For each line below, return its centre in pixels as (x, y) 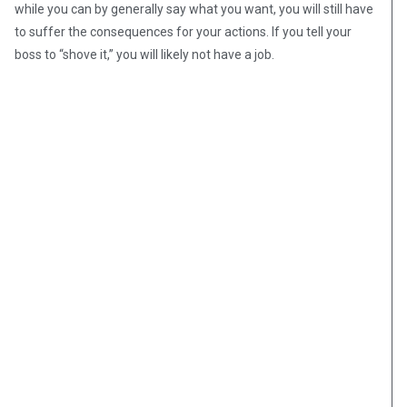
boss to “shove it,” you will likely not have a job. (144, 55)
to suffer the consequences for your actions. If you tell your (183, 32)
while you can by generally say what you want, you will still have (194, 10)
